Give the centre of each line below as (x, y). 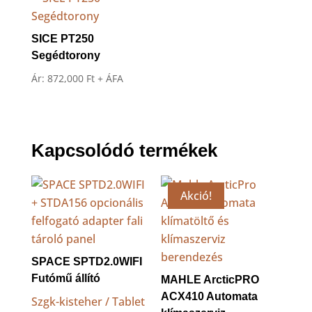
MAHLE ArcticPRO (210, 280)
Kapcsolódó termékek (124, 151)
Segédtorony (65, 55)
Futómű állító (65, 279)
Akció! (196, 196)
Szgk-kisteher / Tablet (88, 302)
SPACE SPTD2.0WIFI (86, 262)
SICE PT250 (62, 39)
